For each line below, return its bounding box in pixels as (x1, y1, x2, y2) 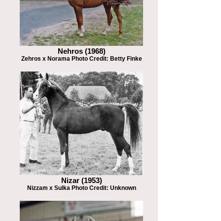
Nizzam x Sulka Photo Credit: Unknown (27, 184, 136, 191)
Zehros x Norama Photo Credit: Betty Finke (21, 55, 142, 62)
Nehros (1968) (57, 47, 106, 56)
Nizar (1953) (61, 176, 102, 185)
